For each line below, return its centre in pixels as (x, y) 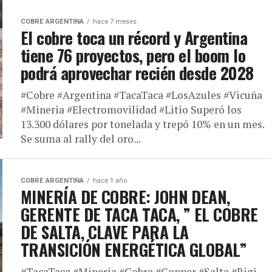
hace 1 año (110, 181)
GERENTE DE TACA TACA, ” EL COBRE (139, 214)
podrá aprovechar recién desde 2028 (137, 73)
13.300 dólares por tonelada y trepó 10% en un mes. (142, 124)
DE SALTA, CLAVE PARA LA (105, 232)
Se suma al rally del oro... (81, 139)
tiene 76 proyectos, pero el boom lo (133, 55)
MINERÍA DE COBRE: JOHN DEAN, (125, 197)
